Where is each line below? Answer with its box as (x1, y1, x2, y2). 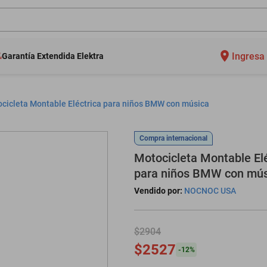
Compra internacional (139, 134, 207, 142)
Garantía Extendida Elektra (2, 51, 104, 61)
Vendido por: (134, 186, 182, 195)
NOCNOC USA (184, 186, 236, 195)
